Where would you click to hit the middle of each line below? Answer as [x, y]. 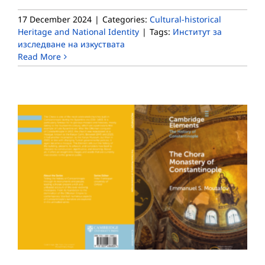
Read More [39, 57]
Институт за [197, 32]
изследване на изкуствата [71, 44]
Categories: [126, 20]
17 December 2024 [55, 20]
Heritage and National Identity [78, 32]
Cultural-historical [185, 20]
